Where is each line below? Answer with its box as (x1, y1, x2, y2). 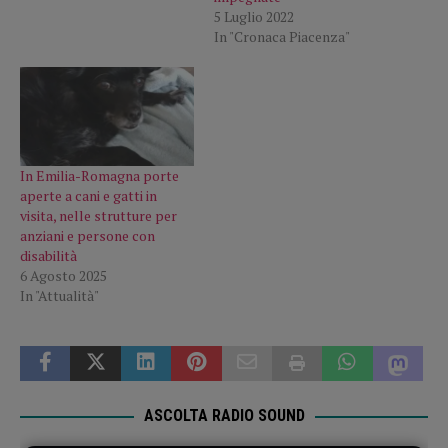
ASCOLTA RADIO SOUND (143, 406, 305, 426)
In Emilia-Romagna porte (20, 166, 179, 186)
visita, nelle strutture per (20, 206, 177, 226)
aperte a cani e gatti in (20, 186, 157, 206)
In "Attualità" (20, 286, 99, 306)
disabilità (20, 246, 77, 266)
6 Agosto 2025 (20, 266, 107, 286)
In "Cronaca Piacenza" (214, 26, 350, 46)
